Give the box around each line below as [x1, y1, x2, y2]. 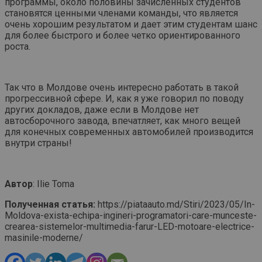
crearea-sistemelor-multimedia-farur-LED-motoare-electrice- [5, 221, 254, 233]
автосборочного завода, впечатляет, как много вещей [5, 115, 240, 127]
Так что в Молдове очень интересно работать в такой [5, 82, 239, 94]
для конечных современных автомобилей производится [5, 126, 253, 138]
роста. [5, 41, 30, 53]
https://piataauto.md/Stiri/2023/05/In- [95, 199, 255, 211]
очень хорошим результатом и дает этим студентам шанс [5, 19, 257, 30]
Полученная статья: [5, 199, 95, 211]
